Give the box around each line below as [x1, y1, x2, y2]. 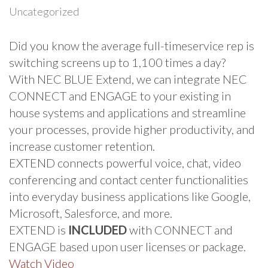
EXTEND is [9, 222, 68, 237]
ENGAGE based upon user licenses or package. [9, 239, 248, 254]
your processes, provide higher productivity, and [9, 121, 255, 136]
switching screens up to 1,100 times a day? [9, 54, 226, 69]
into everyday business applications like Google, [9, 188, 251, 203]
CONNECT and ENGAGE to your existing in [9, 88, 231, 103]
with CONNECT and [127, 222, 233, 237]
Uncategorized [9, 4, 79, 18]
